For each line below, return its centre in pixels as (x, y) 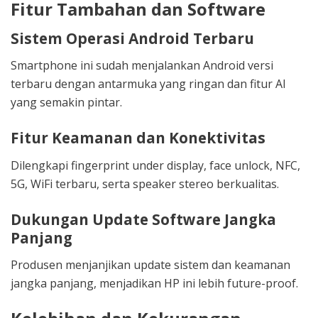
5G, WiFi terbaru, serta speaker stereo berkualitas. (145, 183)
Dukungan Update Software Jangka (143, 219)
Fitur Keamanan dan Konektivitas (138, 138)
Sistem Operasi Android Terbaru (132, 38)
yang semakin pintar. (66, 103)
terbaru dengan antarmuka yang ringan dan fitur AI (148, 84)
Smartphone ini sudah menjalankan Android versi (142, 66)
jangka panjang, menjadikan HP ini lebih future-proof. (154, 284)
